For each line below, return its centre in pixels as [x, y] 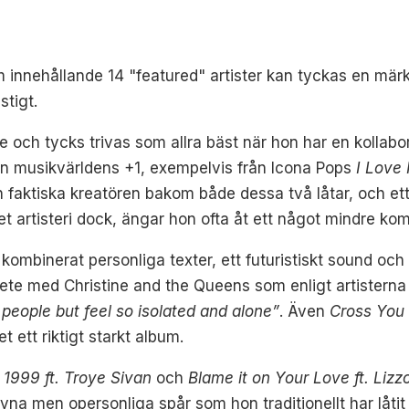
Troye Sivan [108, 378]
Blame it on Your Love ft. [281, 378]
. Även [305, 311]
